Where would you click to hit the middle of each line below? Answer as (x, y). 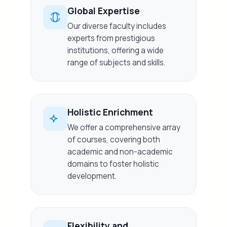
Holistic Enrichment (110, 112)
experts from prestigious (111, 38)
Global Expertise (104, 11)
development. (92, 176)
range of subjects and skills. (117, 63)
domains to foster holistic (113, 164)
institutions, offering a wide (116, 50)
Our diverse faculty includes (117, 26)
